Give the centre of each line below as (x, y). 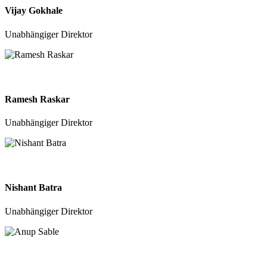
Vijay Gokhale (34, 11)
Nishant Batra (33, 188)
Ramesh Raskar (37, 99)
